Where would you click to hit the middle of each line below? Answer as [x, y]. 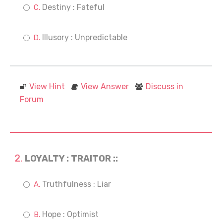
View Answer [105, 86]
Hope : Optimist [70, 214]
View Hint [47, 86]
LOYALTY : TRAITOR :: [71, 159]
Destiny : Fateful [73, 7]
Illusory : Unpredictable [85, 37]
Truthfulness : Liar [77, 184]
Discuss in [165, 86]
